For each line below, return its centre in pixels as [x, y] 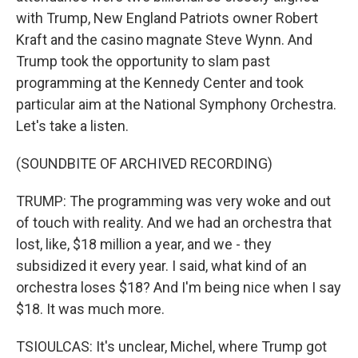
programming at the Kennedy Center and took [160, 83]
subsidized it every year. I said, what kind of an [161, 266]
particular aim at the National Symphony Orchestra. [176, 104]
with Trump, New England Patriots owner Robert [167, 18]
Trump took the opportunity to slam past [143, 61]
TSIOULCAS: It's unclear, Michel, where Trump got [171, 346]
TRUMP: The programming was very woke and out [173, 201]
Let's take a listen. [72, 126]
